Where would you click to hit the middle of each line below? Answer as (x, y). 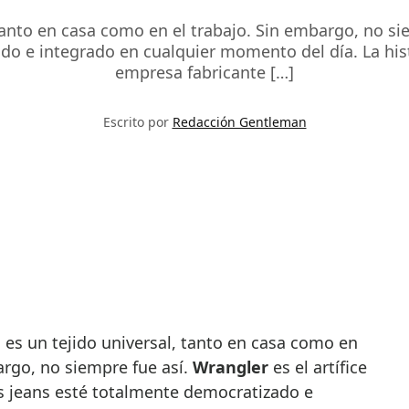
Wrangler (230, 367)
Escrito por (137, 122)
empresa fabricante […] (204, 73)
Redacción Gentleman (239, 122)
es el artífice (317, 367)
